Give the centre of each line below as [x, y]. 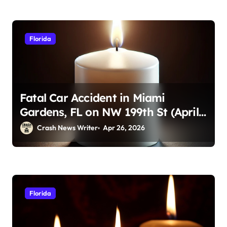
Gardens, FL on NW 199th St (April [109, 112]
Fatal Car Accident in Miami [92, 98]
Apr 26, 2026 [124, 128]
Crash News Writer [67, 128]
